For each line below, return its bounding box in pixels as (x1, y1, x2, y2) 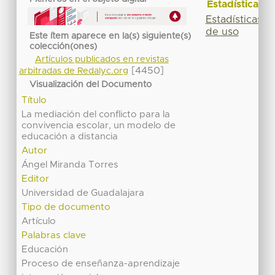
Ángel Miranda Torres (21, 160, 119, 169)
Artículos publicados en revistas (34, 55, 169, 64)
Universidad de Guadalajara (21, 188, 145, 198)
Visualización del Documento (29, 80, 152, 89)
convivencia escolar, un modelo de (21, 120, 176, 130)
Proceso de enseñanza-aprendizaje (21, 258, 180, 268)
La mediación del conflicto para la (21, 109, 171, 119)
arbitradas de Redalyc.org (18, 67, 128, 76)
